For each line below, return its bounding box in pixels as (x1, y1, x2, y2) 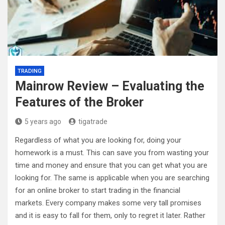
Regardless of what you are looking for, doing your (15, 136, 181, 145)
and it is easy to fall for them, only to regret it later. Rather (15, 211, 205, 220)
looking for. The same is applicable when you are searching (15, 173, 209, 182)
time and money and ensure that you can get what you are (15, 161, 207, 170)
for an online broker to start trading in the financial (15, 186, 180, 195)
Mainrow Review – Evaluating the (15, 79, 204, 93)
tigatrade (78, 118, 107, 126)
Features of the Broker (15, 95, 144, 109)
